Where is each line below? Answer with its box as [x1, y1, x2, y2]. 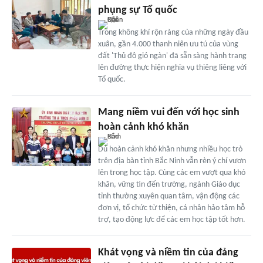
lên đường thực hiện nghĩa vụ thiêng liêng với [97, 63, 247, 72]
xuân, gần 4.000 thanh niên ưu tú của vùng [97, 39, 238, 49]
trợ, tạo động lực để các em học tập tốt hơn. [97, 215, 245, 224]
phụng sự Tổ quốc [97, 4, 177, 16]
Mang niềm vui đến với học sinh [97, 106, 240, 118]
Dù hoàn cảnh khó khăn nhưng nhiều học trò [97, 144, 242, 154]
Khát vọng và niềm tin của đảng [97, 247, 238, 258]
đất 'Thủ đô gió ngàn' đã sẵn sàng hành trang [97, 51, 247, 60]
